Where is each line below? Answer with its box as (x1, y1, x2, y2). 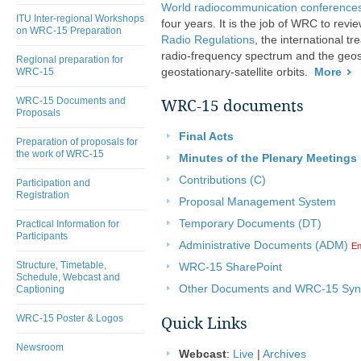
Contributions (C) (179, 174, 266, 186)
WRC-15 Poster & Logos (16, 313, 123, 324)
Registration (16, 189, 69, 201)
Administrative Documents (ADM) (179, 239, 348, 251)
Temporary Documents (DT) (179, 218, 322, 230)
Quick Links (161, 314, 247, 333)
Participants (16, 230, 68, 242)
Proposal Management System (179, 196, 336, 208)
